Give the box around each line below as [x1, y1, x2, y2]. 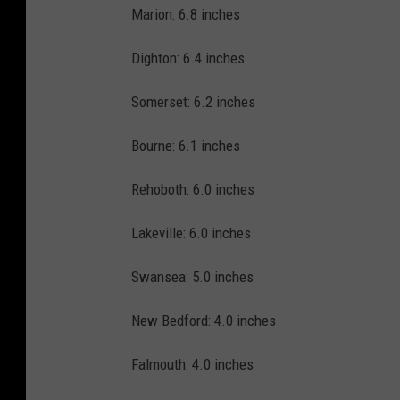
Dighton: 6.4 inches [131, 49, 245, 68]
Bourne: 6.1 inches [131, 137, 240, 155]
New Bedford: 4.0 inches [131, 312, 276, 330]
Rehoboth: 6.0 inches [131, 180, 254, 199]
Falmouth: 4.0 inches [131, 355, 254, 374]
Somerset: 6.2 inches [131, 93, 255, 112]
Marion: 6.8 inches [131, 5, 240, 24]
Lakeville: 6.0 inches [131, 224, 251, 243]
